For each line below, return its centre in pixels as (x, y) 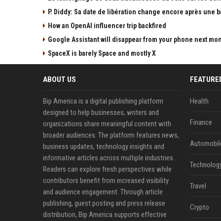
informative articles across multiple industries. (109, 158)
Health (199, 101)
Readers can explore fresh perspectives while (107, 169)
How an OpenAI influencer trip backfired (108, 26)
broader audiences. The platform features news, (111, 135)
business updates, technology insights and (104, 147)
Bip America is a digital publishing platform (103, 101)
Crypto (199, 207)
